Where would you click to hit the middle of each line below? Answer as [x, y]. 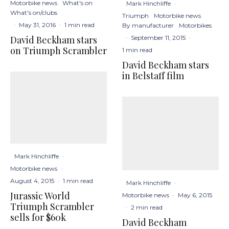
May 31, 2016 [37, 25]
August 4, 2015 [32, 181]
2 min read [147, 207]
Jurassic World [40, 196]
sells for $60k [38, 217]
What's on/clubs [34, 12]
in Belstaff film [153, 75]
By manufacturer [148, 25]
